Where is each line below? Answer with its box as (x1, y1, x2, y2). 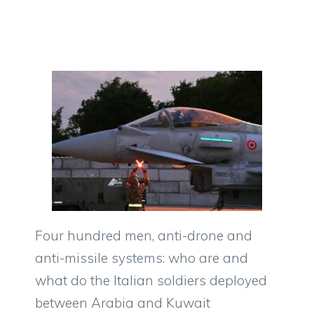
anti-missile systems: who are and (35, 250, 248, 267)
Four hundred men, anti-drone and (35, 227, 252, 245)
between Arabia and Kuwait (35, 294, 210, 312)
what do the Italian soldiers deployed (35, 272, 267, 289)
